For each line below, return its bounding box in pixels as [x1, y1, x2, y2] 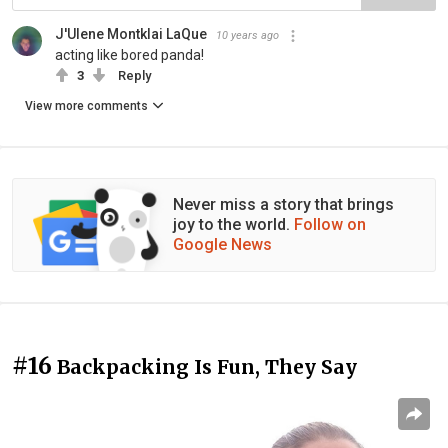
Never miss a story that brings [173, 195, 394, 215]
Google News [173, 235, 272, 255]
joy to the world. [173, 215, 294, 235]
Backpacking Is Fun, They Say [57, 355, 357, 380]
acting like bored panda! [55, 47, 204, 64]
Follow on [294, 215, 366, 235]
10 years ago [216, 29, 279, 43]
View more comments [25, 99, 148, 114]
